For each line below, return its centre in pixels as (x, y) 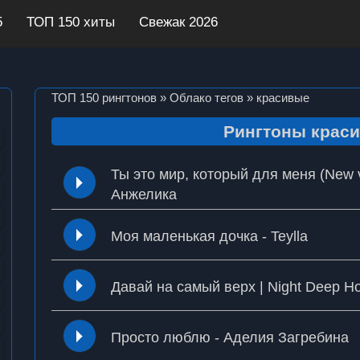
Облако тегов (206, 98)
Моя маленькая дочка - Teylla (209, 237)
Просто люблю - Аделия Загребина (229, 338)
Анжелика (143, 195)
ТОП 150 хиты (70, 22)
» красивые (276, 98)
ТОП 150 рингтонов (104, 98)
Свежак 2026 (178, 22)
